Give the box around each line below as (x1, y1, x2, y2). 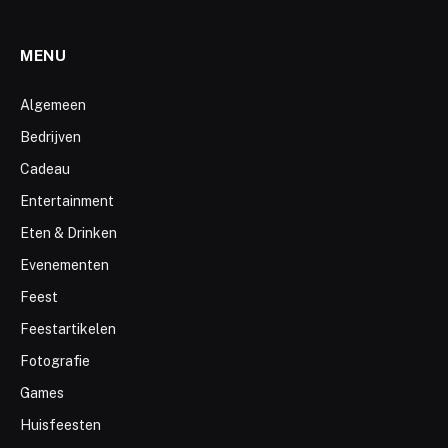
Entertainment (20, 193, 114, 210)
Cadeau (20, 161, 70, 178)
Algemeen (20, 97, 86, 114)
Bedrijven (20, 129, 81, 146)
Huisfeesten (20, 417, 101, 434)
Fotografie (20, 353, 90, 370)
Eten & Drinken (20, 225, 117, 242)
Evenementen (20, 257, 109, 274)
